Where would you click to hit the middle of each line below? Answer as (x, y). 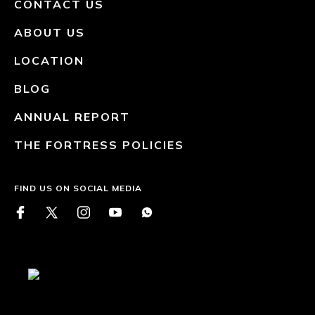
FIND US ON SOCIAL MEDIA (78, 188)
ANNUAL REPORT (72, 117)
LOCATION (49, 60)
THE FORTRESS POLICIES (99, 145)
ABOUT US (50, 32)
